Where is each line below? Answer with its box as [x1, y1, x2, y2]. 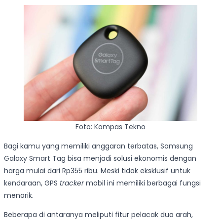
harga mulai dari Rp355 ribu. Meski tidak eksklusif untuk [4, 166, 190, 176]
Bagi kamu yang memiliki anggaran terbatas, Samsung [4, 141, 193, 151]
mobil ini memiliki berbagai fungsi [84, 178, 201, 188]
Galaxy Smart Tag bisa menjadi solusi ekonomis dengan [4, 153, 196, 164]
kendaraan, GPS [4, 178, 60, 188]
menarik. [4, 190, 34, 201]
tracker [60, 178, 84, 188]
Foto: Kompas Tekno [75, 122, 146, 132]
